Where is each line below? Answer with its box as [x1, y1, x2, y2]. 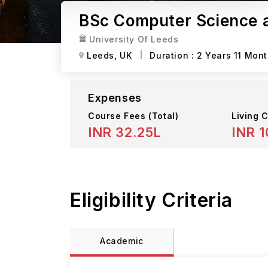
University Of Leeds [89, 33, 179, 44]
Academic [100, 236, 144, 246]
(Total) [148, 111, 179, 121]
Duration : [150, 50, 197, 60]
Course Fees [88, 111, 149, 121]
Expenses [88, 92, 142, 104]
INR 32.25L [88, 124, 162, 140]
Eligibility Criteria [70, 188, 233, 212]
